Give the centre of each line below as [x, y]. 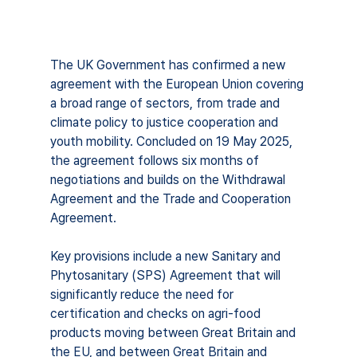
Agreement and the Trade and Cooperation [172, 198]
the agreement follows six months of [156, 160]
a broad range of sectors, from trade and [166, 103]
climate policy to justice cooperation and [165, 122]
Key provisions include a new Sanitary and [167, 256]
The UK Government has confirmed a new [169, 65]
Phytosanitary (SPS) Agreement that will [167, 275]
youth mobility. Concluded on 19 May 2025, [173, 141]
